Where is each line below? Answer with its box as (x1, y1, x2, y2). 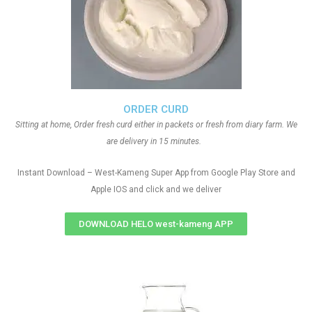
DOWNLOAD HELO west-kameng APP (79, 219, 233, 229)
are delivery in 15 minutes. (107, 136, 205, 146)
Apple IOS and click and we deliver (91, 185, 221, 194)
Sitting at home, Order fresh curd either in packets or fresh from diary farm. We (15, 120, 297, 130)
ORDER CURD (123, 103, 189, 116)
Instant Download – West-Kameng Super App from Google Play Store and (17, 168, 295, 178)
